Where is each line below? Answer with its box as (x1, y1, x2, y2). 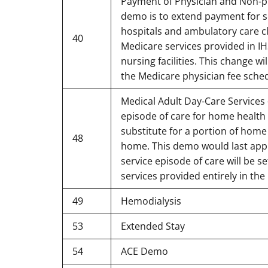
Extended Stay (121, 219, 185, 233)
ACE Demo (121, 244, 168, 258)
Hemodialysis (121, 194, 181, 208)
